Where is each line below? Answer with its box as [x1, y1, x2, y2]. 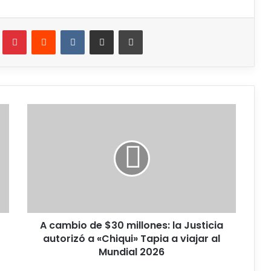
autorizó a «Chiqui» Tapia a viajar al [43, 231, 220, 246]
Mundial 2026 [99, 244, 165, 259]
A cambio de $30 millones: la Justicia [40, 218, 223, 232]
